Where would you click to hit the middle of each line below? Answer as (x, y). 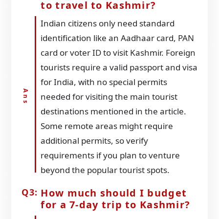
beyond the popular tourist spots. (105, 170)
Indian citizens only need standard (108, 23)
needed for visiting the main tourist (109, 96)
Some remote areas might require (107, 126)
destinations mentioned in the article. (114, 111)
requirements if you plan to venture (110, 155)
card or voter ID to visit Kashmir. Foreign (118, 52)
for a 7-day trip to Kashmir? (116, 204)
